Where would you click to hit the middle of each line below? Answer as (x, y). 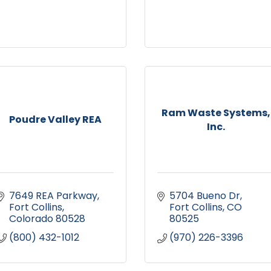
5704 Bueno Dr (205, 196)
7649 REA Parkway (53, 196)
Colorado (31, 219)
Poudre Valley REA (55, 120)
